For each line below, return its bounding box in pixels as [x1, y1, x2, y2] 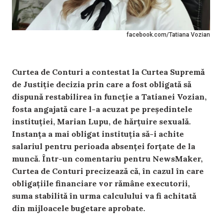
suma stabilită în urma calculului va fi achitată [12, 191, 196, 201]
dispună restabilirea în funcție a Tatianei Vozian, [12, 92, 207, 102]
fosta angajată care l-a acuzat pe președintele [12, 104, 192, 114]
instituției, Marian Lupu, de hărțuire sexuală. [12, 116, 191, 127]
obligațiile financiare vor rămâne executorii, [12, 178, 190, 189]
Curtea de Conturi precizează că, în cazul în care [12, 166, 204, 176]
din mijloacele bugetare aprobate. [12, 203, 145, 214]
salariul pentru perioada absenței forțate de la [12, 141, 195, 152]
